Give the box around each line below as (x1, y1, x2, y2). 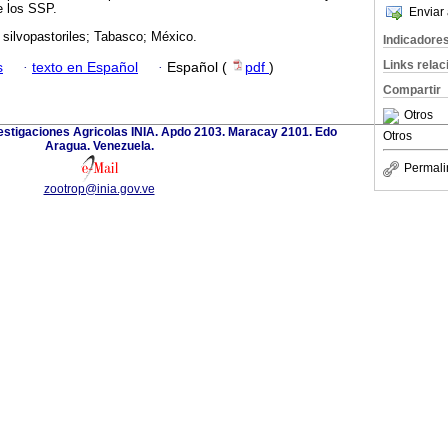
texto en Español (32, 59, 138, 75)
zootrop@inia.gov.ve (43, 181, 155, 196)
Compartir (383, 83, 441, 97)
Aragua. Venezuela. (44, 138, 154, 153)
